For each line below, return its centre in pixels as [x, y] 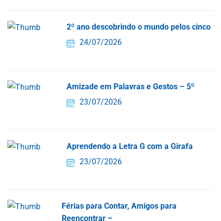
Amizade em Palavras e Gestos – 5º [130, 87]
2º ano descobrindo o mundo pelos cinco [139, 27]
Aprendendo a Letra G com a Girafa [130, 147]
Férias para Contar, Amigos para [119, 206]
